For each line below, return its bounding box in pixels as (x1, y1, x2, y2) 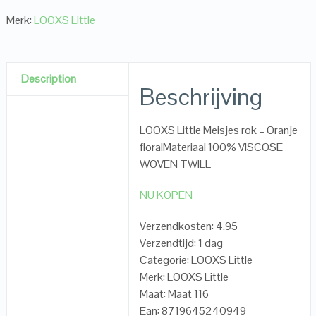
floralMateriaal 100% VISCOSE (140, 140, 284, 155)
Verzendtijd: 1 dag (140, 236, 224, 251)
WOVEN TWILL (140, 157, 212, 172)
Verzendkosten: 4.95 (140, 219, 238, 234)
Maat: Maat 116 (140, 286, 209, 302)
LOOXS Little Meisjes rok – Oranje (140, 123, 298, 138)
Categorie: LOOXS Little (140, 253, 253, 268)
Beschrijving (140, 81, 263, 113)
